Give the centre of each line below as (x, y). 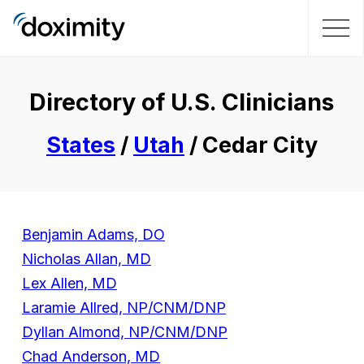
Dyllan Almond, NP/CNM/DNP (124, 332)
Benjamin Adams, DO (93, 235)
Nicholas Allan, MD (86, 259)
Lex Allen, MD (69, 284)
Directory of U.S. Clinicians (182, 102)
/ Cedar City (251, 145)
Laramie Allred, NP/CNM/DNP (123, 308)
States (80, 145)
